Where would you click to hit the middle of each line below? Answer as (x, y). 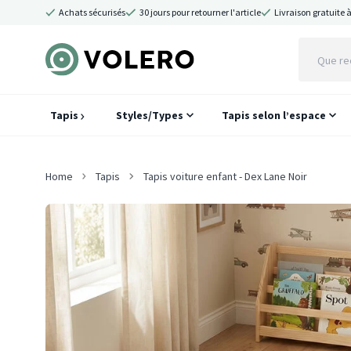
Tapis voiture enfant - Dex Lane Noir (225, 176)
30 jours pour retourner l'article (200, 12)
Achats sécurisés (92, 12)
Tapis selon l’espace (274, 115)
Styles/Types (150, 115)
